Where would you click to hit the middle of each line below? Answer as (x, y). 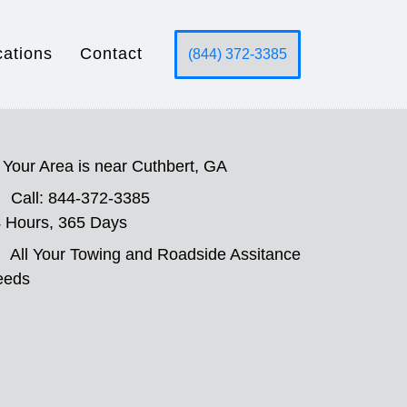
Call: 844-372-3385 (80, 198)
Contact (111, 54)
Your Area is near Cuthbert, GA (115, 166)
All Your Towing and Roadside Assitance (155, 254)
